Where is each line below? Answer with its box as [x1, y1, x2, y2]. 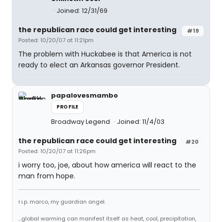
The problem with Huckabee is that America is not [18, 49, 192, 59]
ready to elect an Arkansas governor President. [18, 60, 180, 70]
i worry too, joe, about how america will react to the [18, 160, 196, 170]
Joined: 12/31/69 [56, 6, 108, 15]
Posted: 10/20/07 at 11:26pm [18, 147, 96, 155]
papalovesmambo [51, 91, 118, 100]
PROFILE [56, 103, 79, 111]
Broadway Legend [51, 117, 111, 126]
